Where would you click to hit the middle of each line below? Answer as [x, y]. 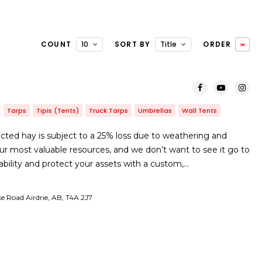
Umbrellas [155, 111]
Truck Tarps [108, 111]
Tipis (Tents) [58, 111]
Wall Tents [199, 111]
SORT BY [133, 44]
